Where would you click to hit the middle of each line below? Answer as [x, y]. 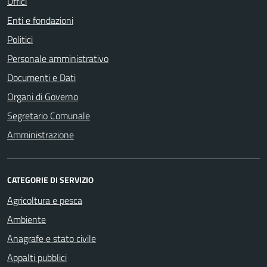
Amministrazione [41, 134]
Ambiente [27, 219]
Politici [20, 39]
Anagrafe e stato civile [52, 238]
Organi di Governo [43, 96]
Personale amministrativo [58, 58]
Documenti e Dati [41, 77]
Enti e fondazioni [40, 20]
